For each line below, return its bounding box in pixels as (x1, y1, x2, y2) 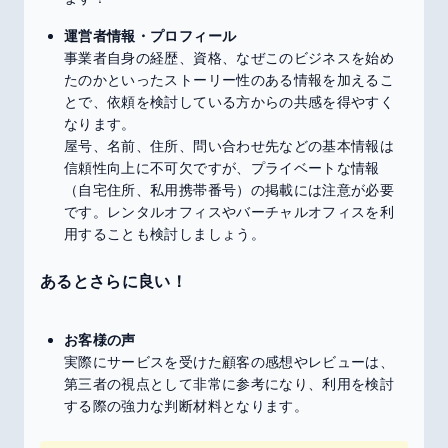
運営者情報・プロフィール (64, 27, 237, 44)
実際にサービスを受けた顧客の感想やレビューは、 (64, 353, 395, 370)
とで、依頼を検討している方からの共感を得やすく (64, 93, 395, 110)
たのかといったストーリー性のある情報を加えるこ (64, 71, 395, 88)
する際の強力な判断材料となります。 (64, 397, 308, 414)
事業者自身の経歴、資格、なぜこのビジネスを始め (64, 49, 395, 66)
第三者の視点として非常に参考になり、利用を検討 (64, 375, 395, 392)
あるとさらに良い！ (40, 271, 188, 291)
